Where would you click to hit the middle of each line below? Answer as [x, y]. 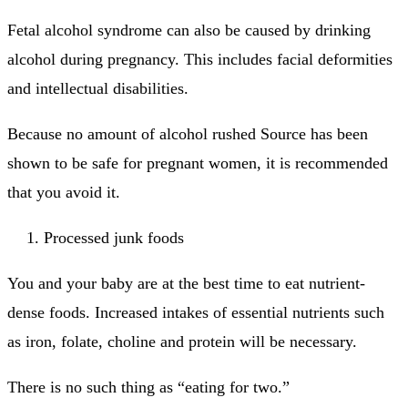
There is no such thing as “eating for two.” [148, 388]
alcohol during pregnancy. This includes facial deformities [200, 60]
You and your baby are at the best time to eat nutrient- [186, 284]
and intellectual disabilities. [98, 89]
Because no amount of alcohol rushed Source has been [188, 134]
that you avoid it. [64, 193]
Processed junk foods [114, 238]
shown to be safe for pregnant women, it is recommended [198, 163]
